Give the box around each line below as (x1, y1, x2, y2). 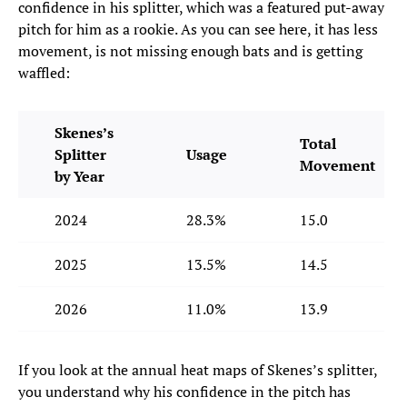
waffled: (18, 62, 70, 83)
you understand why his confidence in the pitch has (18, 381, 351, 402)
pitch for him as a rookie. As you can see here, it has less (18, 18, 378, 39)
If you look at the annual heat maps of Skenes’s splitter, (18, 359, 377, 380)
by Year (55, 165, 104, 186)
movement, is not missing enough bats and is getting (18, 40, 362, 61)
